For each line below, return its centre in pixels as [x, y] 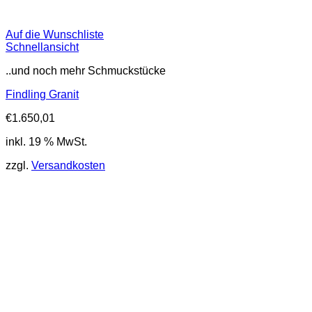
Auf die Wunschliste [55, 35]
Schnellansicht [42, 47]
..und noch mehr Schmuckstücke [86, 71]
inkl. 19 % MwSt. [46, 142]
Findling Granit [42, 95]
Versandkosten [68, 166]
